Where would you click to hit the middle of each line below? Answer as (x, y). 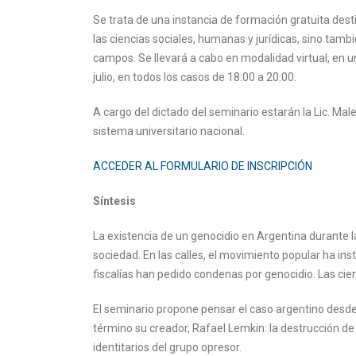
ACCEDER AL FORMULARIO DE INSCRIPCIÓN (203, 166)
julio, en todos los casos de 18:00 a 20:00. (195, 77)
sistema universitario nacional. (169, 131)
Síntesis (114, 201)
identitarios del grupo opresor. (167, 347)
